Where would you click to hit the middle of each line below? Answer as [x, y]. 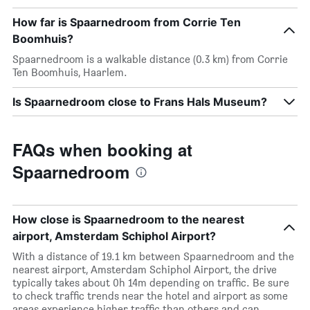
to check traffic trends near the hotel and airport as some [150, 296]
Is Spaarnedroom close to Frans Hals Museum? [140, 102]
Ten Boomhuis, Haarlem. [70, 72]
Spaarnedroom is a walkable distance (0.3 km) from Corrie [150, 59]
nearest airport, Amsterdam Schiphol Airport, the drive [145, 270]
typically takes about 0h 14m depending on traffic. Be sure [151, 283]
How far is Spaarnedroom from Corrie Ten [127, 22]
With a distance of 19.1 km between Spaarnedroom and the [153, 256]
